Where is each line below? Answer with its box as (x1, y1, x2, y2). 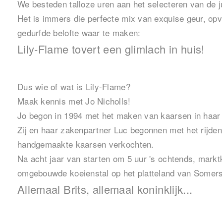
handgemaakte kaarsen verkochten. (17, 138, 154, 151)
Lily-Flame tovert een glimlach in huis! (17, 41, 205, 57)
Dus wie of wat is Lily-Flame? (17, 80, 130, 93)
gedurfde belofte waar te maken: (17, 26, 141, 39)
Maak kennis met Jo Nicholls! (17, 95, 131, 108)
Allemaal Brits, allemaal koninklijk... (17, 181, 193, 197)
